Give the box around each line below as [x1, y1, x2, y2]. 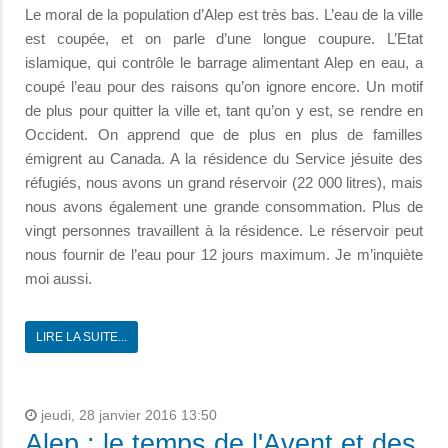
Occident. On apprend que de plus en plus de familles [25, 125, 423, 143]
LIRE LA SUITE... [36, 329, 127, 344]
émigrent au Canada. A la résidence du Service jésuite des [25, 149, 423, 167]
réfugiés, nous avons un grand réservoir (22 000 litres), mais [25, 173, 423, 191]
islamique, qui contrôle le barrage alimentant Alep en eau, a [25, 53, 423, 71]
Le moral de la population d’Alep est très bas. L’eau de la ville [25, 5, 423, 23]
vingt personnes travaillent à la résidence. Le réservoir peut [25, 221, 423, 239]
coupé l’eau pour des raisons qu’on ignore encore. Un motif [25, 77, 423, 95]
